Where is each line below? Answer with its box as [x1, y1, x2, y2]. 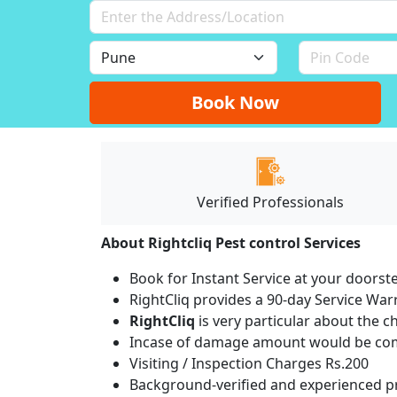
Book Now [191, 90, 280, 114]
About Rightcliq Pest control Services [101, 232, 361, 253]
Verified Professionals [197, 191, 345, 212]
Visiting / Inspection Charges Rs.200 [129, 353, 369, 373]
